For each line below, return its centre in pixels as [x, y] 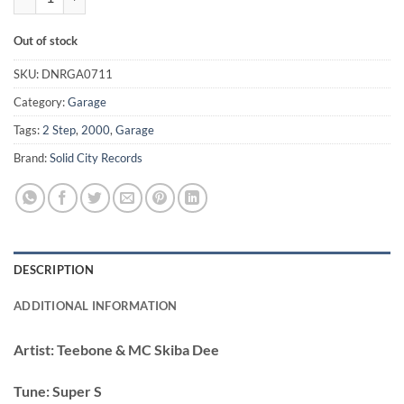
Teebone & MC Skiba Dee [137, 349]
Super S [76, 390]
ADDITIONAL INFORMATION [96, 305]
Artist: [34, 349]
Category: [41, 101]
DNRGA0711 [77, 73]
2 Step [59, 129]
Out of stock [46, 41]
